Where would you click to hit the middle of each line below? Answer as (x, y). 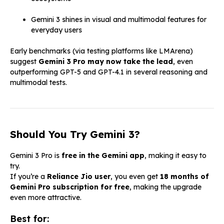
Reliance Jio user (79, 176)
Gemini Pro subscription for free (70, 187)
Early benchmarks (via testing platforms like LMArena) (101, 51)
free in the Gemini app (103, 155)
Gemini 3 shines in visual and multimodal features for (119, 19)
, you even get (135, 176)
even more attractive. (46, 197)
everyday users (56, 30)
